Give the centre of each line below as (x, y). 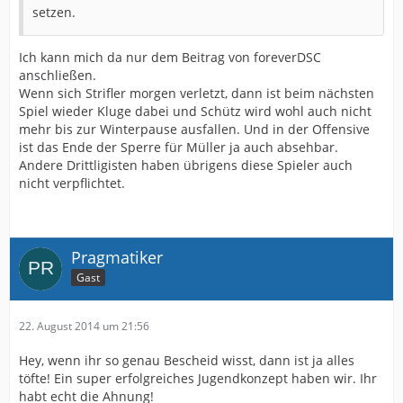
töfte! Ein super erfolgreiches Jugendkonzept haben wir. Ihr (198, 378)
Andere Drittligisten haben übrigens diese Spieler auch (186, 165)
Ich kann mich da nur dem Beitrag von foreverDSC (170, 57)
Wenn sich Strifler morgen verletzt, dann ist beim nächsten (197, 93)
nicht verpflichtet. (72, 183)
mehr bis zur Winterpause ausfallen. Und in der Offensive (194, 129)
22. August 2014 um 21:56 (84, 326)
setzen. (54, 12)
